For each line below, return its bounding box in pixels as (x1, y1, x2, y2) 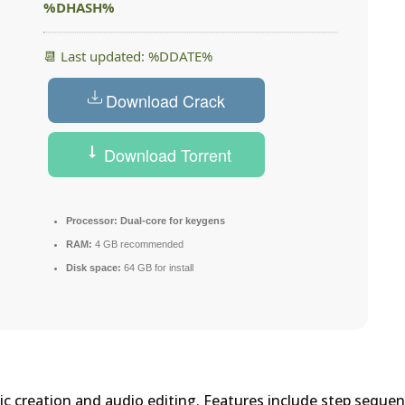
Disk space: (66, 262, 122, 274)
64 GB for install (121, 262, 194, 274)
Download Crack (106, 89, 226, 113)
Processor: (66, 215, 118, 227)
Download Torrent (99, 143, 232, 167)
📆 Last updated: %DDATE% (43, 47, 213, 66)
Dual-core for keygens (118, 215, 226, 227)
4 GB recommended (92, 239, 184, 250)
